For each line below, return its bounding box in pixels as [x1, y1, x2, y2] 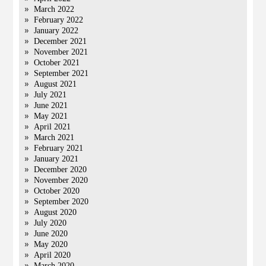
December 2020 [34, 165, 87, 174]
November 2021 [34, 47, 88, 56]
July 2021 [34, 90, 67, 99]
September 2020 [34, 197, 89, 206]
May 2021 [34, 112, 68, 121]
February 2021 [34, 144, 84, 153]
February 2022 [34, 15, 84, 24]
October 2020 [34, 186, 80, 195]
